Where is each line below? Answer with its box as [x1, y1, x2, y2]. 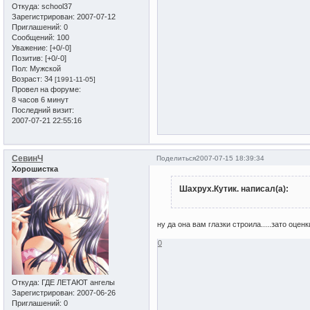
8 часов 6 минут [12, 95, 69, 104]
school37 [39, 2, 72, 11]
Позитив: [12, 54, 43, 63]
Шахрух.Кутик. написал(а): [179, 184, 289, 194]
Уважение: [12, 44, 48, 53]
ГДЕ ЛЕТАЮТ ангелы [39, 277, 115, 286]
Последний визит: [12, 106, 74, 115]
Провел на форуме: [12, 85, 81, 94]
